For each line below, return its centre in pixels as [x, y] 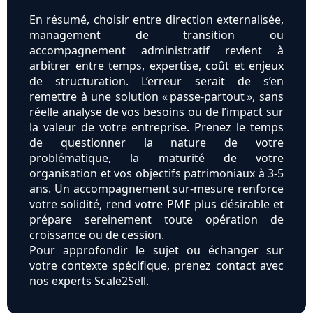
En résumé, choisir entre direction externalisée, [156, 20]
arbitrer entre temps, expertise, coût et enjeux [156, 66]
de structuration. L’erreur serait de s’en [156, 81]
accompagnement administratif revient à [156, 51]
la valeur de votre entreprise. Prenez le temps [156, 128]
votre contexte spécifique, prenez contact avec [156, 266]
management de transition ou [156, 35]
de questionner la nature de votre [156, 143]
